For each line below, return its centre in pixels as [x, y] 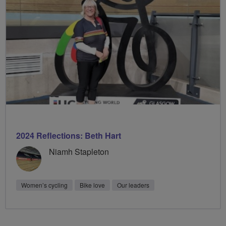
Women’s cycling [44, 185]
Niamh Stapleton [79, 151]
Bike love [92, 185]
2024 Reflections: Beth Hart [69, 135]
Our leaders [133, 185]
